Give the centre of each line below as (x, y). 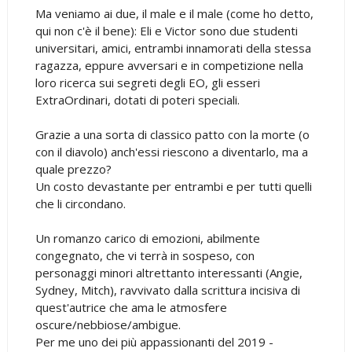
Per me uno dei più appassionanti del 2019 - (154, 341)
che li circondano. (80, 203)
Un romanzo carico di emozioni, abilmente (147, 238)
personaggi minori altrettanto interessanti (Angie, (169, 272)
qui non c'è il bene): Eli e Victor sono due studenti (166, 30)
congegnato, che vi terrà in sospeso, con (145, 255)
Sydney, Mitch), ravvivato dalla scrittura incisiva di (167, 290)
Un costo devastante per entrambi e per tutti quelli (173, 186)
